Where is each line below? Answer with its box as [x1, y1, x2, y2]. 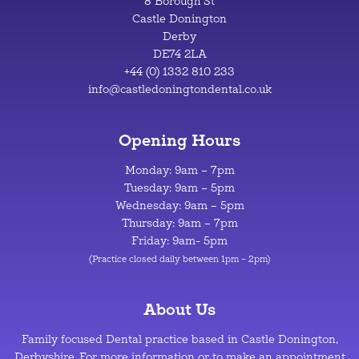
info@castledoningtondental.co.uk [87, 82, 272, 96]
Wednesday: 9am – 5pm [115, 198, 244, 212]
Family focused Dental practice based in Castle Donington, [21, 332, 338, 346]
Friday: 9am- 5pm [131, 233, 228, 248]
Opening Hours [119, 129, 240, 150]
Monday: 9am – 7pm [124, 163, 235, 177]
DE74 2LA [152, 46, 207, 61]
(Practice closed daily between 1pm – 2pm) [89, 253, 270, 264]
